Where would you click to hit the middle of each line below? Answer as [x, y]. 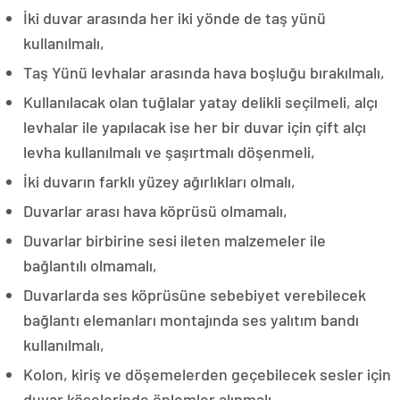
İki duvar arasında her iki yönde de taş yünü [175, 17]
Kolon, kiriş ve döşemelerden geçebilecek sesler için [207, 374]
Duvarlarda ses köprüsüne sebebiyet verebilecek [195, 294]
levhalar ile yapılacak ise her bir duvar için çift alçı [195, 126]
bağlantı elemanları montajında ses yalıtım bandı [191, 319]
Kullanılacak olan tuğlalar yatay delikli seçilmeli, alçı [200, 101]
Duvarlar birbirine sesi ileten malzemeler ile [175, 240]
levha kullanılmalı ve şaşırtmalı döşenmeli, [169, 151]
